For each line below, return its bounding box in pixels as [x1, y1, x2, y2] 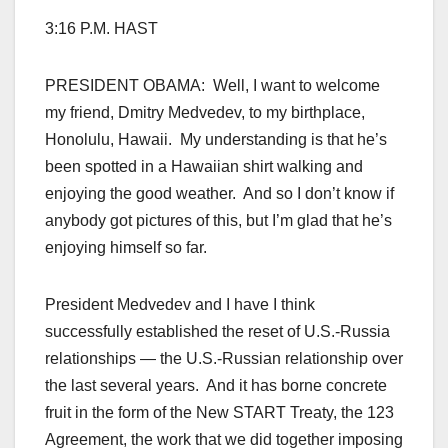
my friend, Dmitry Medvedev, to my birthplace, [45, 104, 365, 122]
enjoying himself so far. [45, 239, 207, 257]
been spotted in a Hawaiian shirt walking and [45, 158, 363, 176]
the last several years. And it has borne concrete [45, 377, 387, 395]
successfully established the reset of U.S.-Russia [45, 323, 390, 341]
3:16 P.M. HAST [45, 20, 158, 38]
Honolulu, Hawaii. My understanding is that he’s [45, 131, 387, 149]
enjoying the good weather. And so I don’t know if [45, 185, 394, 203]
